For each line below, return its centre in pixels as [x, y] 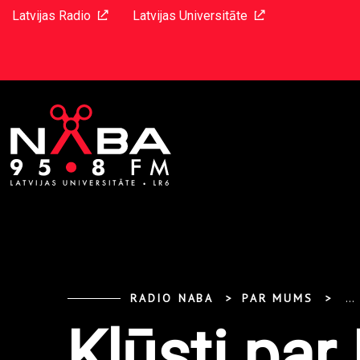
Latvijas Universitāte [190, 16]
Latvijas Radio [51, 16]
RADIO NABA [172, 298]
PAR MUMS [278, 298]
